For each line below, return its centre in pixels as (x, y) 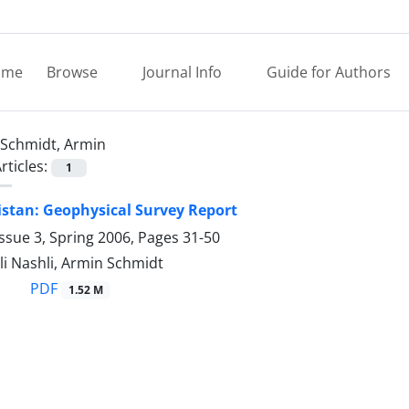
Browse (74, 72)
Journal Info (184, 72)
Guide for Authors (329, 72)
